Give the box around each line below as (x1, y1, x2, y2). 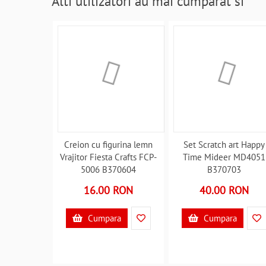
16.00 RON (84, 183, 134, 197)
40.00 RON (199, 183, 249, 197)
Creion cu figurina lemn (64, 139, 153, 150)
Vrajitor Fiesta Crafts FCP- (60, 151, 157, 163)
